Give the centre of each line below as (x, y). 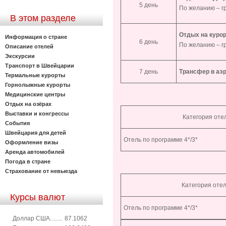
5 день (149, 5)
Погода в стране (28, 161)
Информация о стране (36, 37)
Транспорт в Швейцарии (40, 65)
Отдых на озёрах (28, 104)
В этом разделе (43, 18)
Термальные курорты (35, 75)
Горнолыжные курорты (38, 84)
